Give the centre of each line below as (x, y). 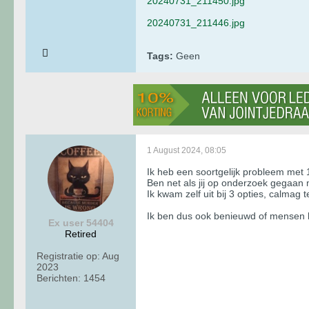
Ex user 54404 (81, 222)
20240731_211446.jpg (196, 22)
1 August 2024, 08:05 (187, 150)
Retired (81, 233)
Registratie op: (68, 256)
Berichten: (59, 278)
